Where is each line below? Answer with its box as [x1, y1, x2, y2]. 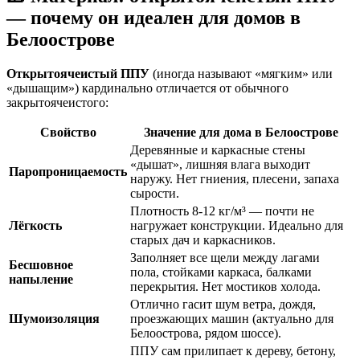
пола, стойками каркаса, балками [130, 264, 312, 279]
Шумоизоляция [9, 311, 100, 325]
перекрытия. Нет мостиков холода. [130, 279, 321, 293]
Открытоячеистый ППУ [6, 66, 149, 80]
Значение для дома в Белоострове [143, 125, 338, 139]
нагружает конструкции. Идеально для [130, 218, 343, 232]
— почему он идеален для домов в [6, 7, 301, 29]
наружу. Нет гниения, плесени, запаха [130, 171, 339, 186]
